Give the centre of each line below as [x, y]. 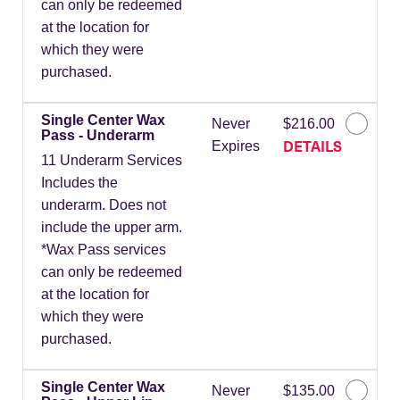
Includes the [79, 183]
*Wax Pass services [104, 250]
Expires [235, 146]
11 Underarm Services [112, 161]
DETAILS [312, 146]
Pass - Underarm [98, 136]
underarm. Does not [104, 205]
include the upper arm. [112, 228]
